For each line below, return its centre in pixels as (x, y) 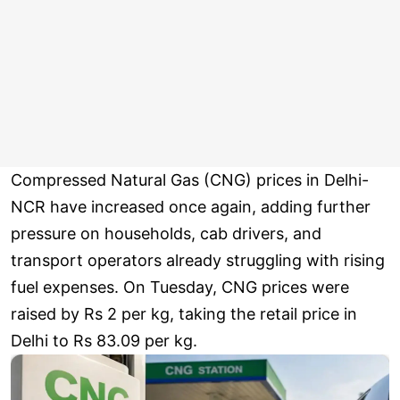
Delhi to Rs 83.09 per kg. (104, 341)
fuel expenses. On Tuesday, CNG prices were (180, 287)
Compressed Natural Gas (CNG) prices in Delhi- (190, 180)
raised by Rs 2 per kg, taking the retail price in (184, 314)
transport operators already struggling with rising (198, 261)
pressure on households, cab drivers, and (166, 234)
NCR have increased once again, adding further (191, 207)
